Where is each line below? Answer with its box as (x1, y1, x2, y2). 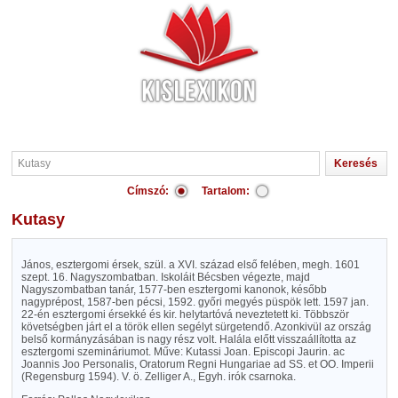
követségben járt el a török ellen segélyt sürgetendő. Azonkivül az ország (20, 321, 371, 333)
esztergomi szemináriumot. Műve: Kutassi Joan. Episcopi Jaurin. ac (20, 346, 345, 358)
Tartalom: (202, 185, 250, 197)
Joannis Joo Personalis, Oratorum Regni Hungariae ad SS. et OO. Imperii (20, 358, 374, 370)
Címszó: (127, 185, 169, 197)
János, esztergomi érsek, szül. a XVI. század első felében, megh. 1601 (20, 259, 360, 271)
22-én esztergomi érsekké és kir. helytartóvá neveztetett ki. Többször (20, 308, 349, 321)
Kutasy (22, 211, 65, 228)
